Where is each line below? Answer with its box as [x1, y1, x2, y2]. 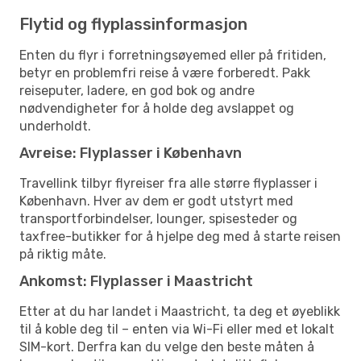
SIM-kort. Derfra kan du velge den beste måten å [19, 338, 314, 355]
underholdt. [19, 118, 91, 134]
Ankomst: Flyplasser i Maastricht [19, 272, 253, 290]
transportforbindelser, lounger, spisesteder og [19, 210, 297, 226]
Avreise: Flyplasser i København [19, 143, 242, 162]
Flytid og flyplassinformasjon [19, 14, 247, 34]
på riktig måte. [19, 246, 106, 262]
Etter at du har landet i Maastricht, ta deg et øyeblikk [19, 303, 340, 319]
